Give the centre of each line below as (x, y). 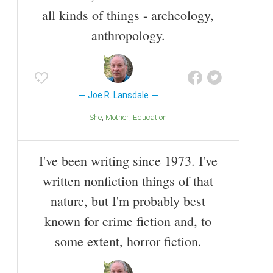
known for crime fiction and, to (128, 221)
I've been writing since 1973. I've (128, 161)
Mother (120, 118)
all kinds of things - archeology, (128, 15)
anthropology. (128, 35)
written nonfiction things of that (128, 181)
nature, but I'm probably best (128, 201)
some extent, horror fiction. (128, 241)
